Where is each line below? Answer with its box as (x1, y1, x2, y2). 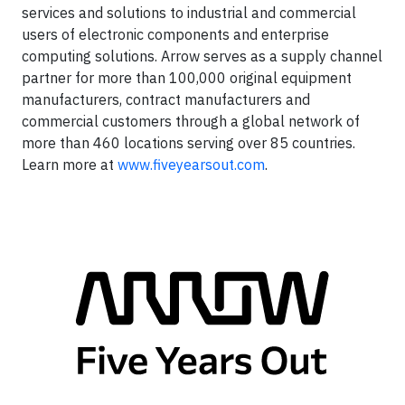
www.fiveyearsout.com (118, 155, 265, 174)
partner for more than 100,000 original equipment (22, 69, 352, 87)
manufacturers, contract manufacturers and (22, 90, 310, 108)
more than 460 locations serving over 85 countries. (22, 134, 355, 152)
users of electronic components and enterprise (22, 25, 329, 43)
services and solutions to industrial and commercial (22, 4, 356, 22)
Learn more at (22, 155, 118, 174)
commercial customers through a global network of (22, 112, 360, 130)
